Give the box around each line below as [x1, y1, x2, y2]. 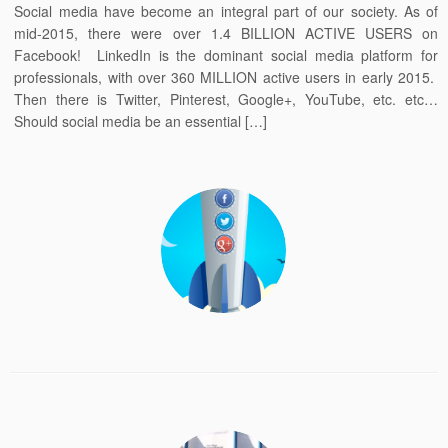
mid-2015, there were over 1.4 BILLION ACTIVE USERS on [14, 23, 438, 43]
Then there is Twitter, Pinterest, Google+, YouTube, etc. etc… [14, 89, 438, 109]
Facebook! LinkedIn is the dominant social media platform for [14, 45, 438, 65]
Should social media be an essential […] [14, 111, 268, 131]
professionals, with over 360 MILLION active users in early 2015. [14, 67, 438, 87]
